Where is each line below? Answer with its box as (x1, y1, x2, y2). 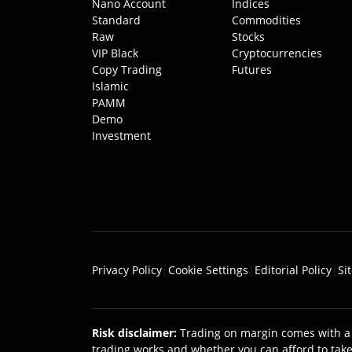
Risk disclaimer (92, 325, 174, 340)
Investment (92, 128, 151, 143)
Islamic (92, 79, 129, 93)
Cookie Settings (168, 262, 248, 277)
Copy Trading (92, 62, 162, 77)
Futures (231, 62, 272, 77)
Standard (92, 13, 141, 27)
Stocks (231, 29, 265, 44)
